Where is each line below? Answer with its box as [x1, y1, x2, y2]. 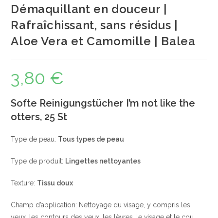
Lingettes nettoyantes [65, 157, 141, 165]
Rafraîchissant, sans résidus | [11, 18, 178, 32]
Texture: [11, 179, 37, 187]
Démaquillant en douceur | [11, 2, 167, 16]
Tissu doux [37, 179, 73, 187]
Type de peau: [11, 135, 58, 143]
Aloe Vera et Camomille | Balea [11, 34, 196, 48]
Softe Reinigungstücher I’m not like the [11, 97, 196, 109]
